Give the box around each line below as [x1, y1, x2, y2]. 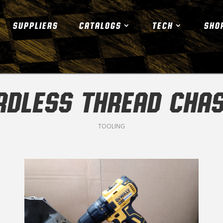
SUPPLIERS [12, 20, 58, 31]
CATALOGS [78, 20, 121, 31]
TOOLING [98, 121, 125, 130]
